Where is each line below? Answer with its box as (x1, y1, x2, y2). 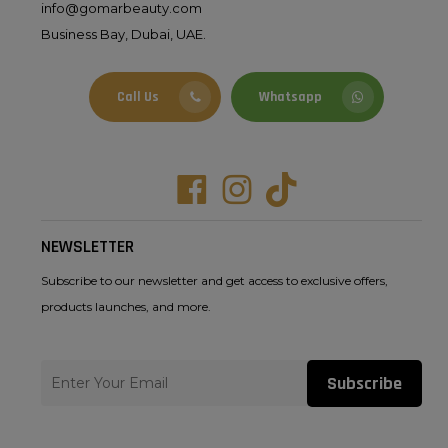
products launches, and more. (40, 299, 211, 315)
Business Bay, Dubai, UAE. (40, 26, 206, 43)
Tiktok (280, 174, 332, 194)
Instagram (235, 174, 317, 194)
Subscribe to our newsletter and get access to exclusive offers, (40, 273, 388, 289)
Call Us (117, 88, 159, 107)
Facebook (190, 174, 270, 194)
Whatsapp (259, 88, 322, 107)
